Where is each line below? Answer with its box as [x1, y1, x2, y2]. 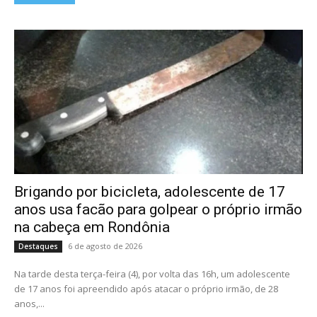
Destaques [18, 241, 58, 251]
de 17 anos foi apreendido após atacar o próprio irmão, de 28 [14, 282, 278, 295]
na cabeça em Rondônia [14, 218, 170, 236]
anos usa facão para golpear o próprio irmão [14, 200, 302, 218]
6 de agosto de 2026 [68, 240, 142, 251]
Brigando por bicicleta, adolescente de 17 [14, 183, 285, 200]
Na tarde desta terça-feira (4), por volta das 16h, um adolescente [14, 267, 290, 280]
